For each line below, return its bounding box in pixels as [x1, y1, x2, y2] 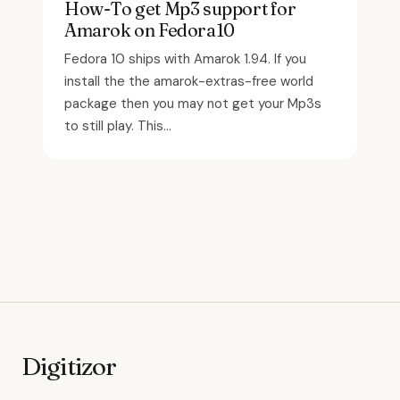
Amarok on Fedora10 [64, 19, 235, 41]
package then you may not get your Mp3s [64, 95, 321, 112]
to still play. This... [64, 117, 171, 135]
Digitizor [21, 351, 117, 381]
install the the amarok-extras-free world [64, 72, 313, 90]
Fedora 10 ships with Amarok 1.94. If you [64, 50, 306, 68]
